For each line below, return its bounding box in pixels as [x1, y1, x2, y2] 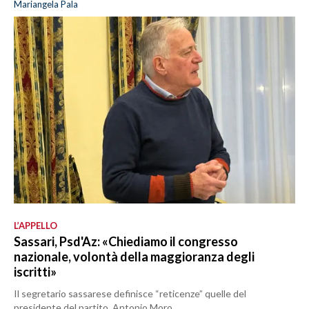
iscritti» [14, 264, 57, 280]
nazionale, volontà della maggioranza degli [14, 249, 255, 265]
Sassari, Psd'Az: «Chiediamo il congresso [14, 234, 238, 250]
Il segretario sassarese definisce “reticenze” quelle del [14, 288, 246, 300]
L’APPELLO [14, 220, 57, 232]
